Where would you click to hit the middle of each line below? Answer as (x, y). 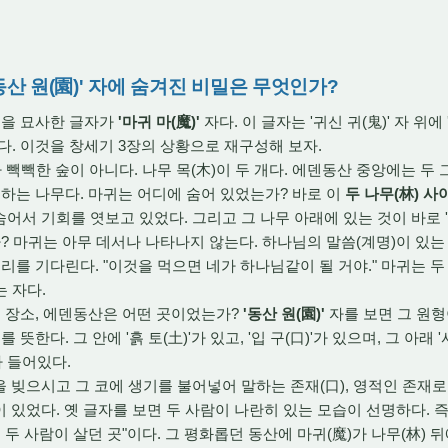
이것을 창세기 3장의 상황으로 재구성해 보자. (169, 146)
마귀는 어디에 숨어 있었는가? (186, 194)
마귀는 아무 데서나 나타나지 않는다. (133, 242)
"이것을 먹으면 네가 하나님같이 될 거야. (235, 266)
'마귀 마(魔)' (159, 122)
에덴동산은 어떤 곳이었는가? (139, 314)
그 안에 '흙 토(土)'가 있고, (156, 338)
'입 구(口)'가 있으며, (312, 338)
